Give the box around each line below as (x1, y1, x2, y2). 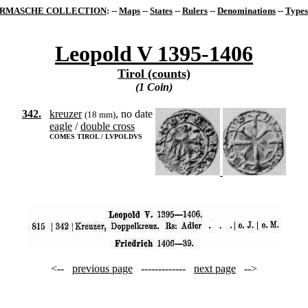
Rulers (182, 5, 208, 16)
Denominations (217, 5, 276, 16)
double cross (80, 120, 135, 132)
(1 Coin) (135, 81, 173, 93)
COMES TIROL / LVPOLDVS (49, 133, 142, 140)
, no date (115, 108, 153, 120)
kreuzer (49, 108, 82, 120)
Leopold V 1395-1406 (55, 41, 253, 66)
